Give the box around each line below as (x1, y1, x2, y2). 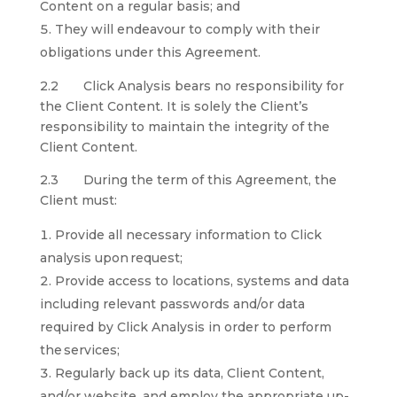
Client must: (39, 192, 117, 208)
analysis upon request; (39, 250, 183, 266)
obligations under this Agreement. (39, 44, 261, 60)
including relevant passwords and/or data (39, 296, 305, 312)
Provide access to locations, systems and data (54, 273, 349, 289)
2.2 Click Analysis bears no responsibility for (39, 78, 344, 94)
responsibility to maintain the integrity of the (39, 119, 330, 135)
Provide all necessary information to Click (54, 227, 322, 243)
